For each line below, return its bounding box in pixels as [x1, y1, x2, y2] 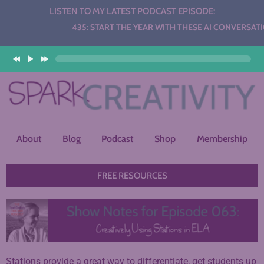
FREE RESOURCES [97, 170, 167, 181]
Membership [197, 133, 248, 145]
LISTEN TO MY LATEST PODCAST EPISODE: [49, 6, 215, 16]
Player [48, 33, 75, 44]
